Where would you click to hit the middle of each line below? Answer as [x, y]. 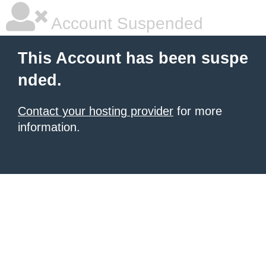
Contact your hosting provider [96, 111]
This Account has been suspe [133, 58]
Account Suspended [125, 23]
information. [49, 127]
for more [198, 111]
